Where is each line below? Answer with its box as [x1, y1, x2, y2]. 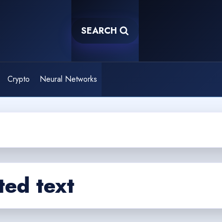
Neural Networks [39, 73, 97, 85]
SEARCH [81, 24, 117, 37]
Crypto [7, 73, 30, 85]
